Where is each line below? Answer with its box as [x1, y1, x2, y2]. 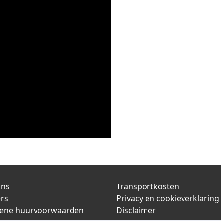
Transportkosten [116, 181, 179, 192]
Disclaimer [116, 205, 156, 216]
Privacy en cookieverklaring [116, 193, 219, 204]
